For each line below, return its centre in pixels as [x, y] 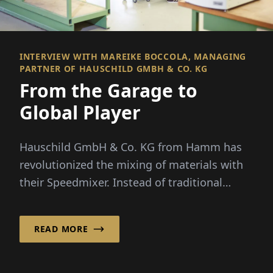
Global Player [80, 112]
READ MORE [61, 229]
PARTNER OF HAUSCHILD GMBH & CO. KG [114, 68]
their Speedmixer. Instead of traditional [121, 182]
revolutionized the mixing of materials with [131, 164]
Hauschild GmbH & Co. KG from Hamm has [131, 147]
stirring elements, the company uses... [119, 200]
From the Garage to [108, 90]
